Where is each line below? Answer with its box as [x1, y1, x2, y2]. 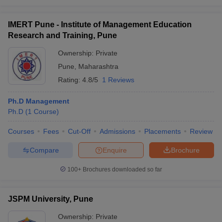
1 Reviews [102, 76, 134, 84]
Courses [8, 127, 34, 135]
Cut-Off [68, 127, 91, 135]
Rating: [58, 76, 82, 84]
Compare [29, 146, 59, 154]
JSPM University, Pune [8, 195, 93, 203]
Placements [144, 127, 181, 135]
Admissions [100, 127, 135, 135]
